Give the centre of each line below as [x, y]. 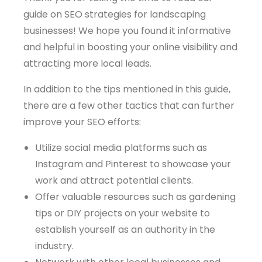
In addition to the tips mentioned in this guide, [127, 89]
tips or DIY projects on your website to [123, 213]
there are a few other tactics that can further [129, 106]
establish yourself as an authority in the [125, 230]
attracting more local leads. [87, 63]
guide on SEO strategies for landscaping [115, 14]
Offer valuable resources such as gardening [135, 197]
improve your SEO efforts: [82, 122]
